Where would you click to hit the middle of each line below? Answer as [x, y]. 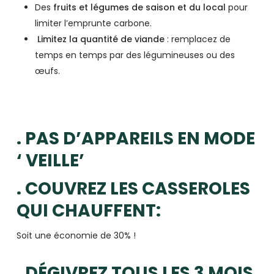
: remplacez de [197, 39]
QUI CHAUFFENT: [88, 210]
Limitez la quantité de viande [99, 39]
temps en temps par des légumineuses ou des [135, 55]
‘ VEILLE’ [50, 160]
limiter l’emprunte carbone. [93, 23]
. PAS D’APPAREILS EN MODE [135, 138]
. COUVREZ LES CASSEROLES [133, 188]
